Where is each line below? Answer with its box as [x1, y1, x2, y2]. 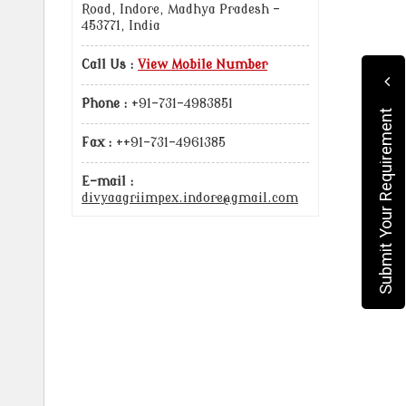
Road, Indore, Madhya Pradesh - [82, 3, 280, 16]
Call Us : [82, 58, 134, 72]
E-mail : [82, 175, 134, 188]
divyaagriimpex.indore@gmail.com [82, 191, 298, 205]
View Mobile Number [138, 58, 267, 72]
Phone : [82, 97, 128, 111]
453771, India [82, 19, 160, 33]
